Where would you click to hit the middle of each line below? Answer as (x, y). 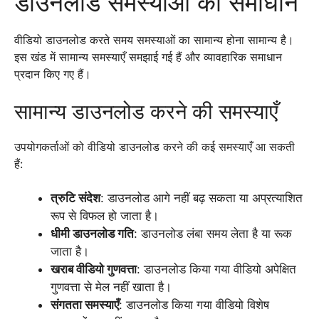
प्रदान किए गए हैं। (53, 74)
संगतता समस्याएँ (85, 305)
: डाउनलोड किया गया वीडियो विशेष (194, 305)
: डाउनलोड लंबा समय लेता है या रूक (213, 234)
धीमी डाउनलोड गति (92, 234)
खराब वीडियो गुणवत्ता (94, 269)
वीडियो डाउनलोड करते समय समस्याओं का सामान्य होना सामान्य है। (154, 40)
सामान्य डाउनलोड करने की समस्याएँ (146, 111)
